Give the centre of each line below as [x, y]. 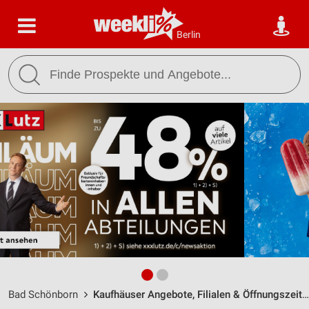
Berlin [189, 34]
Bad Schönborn [43, 295]
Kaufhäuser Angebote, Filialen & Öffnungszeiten [198, 295]
